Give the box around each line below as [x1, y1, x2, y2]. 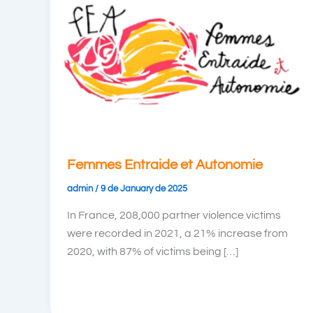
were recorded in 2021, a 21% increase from [67, 227, 288, 239]
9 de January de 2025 [101, 184, 187, 194]
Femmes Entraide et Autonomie [67, 158, 263, 173]
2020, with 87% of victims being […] [67, 245, 238, 257]
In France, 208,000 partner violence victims [67, 209, 281, 221]
